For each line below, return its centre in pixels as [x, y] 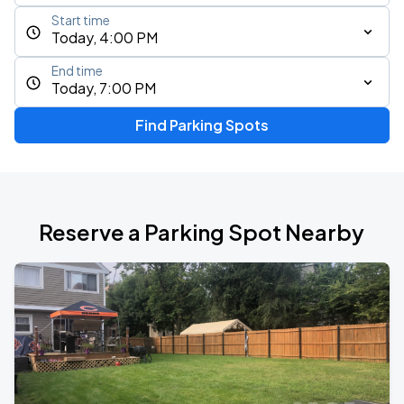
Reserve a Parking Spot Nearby [202, 232]
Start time [81, 20]
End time [77, 71]
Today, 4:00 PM [105, 37]
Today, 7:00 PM [104, 88]
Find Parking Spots [202, 125]
